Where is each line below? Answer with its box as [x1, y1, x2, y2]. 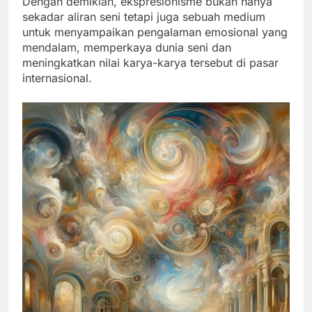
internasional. [22, 71, 92, 86]
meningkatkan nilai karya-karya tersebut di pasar [22, 56, 279, 70]
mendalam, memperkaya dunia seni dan [22, 40, 231, 55]
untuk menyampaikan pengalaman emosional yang [22, 25, 288, 40]
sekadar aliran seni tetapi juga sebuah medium [22, 10, 265, 24]
